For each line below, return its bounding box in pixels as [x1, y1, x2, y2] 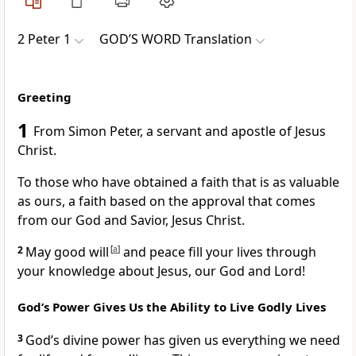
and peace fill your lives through [120, 243, 316, 261]
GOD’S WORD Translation [99, 30, 252, 48]
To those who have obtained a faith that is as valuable [17, 173, 339, 192]
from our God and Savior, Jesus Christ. [17, 211, 245, 230]
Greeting [17, 89, 72, 106]
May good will [25, 243, 110, 261]
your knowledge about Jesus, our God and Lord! [17, 262, 305, 281]
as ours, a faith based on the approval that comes [17, 192, 315, 211]
